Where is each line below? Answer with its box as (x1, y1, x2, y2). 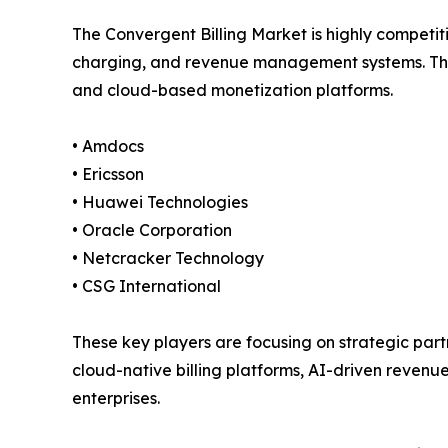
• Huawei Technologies (72, 192, 248, 213)
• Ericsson (72, 164, 144, 185)
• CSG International (72, 276, 221, 297)
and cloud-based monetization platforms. (72, 80, 393, 101)
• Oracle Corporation (72, 220, 232, 241)
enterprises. (72, 388, 160, 409)
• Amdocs (72, 136, 144, 157)
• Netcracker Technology (72, 248, 264, 269)
